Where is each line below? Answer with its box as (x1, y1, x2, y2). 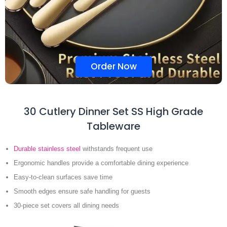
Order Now (90, 60, 137, 72)
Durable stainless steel (14, 144, 81, 153)
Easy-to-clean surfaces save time (14, 173, 112, 181)
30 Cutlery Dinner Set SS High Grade (24, 104, 203, 119)
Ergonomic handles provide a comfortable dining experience (14, 159, 188, 167)
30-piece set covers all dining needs (14, 201, 119, 209)
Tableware (87, 119, 140, 133)
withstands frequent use (81, 144, 153, 153)
